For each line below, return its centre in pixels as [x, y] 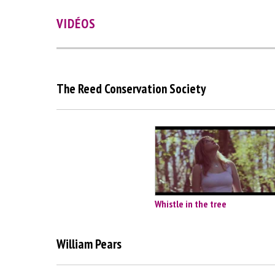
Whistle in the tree [191, 204]
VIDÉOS [76, 24]
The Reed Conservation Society [131, 89]
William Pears [89, 244]
